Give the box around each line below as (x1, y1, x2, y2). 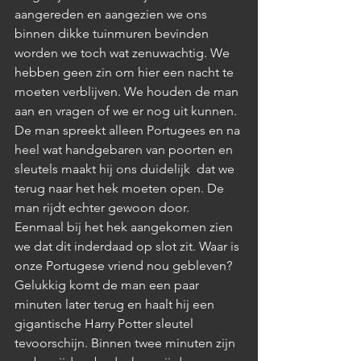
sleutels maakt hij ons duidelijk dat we (15, 160, 238, 176)
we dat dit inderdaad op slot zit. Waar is (15, 238, 243, 254)
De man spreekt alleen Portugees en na (15, 122, 243, 138)
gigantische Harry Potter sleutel (15, 315, 197, 331)
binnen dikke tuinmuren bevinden (15, 25, 212, 41)
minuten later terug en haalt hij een (15, 296, 218, 312)
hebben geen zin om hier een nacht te (15, 64, 237, 80)
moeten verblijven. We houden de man (15, 83, 242, 99)
